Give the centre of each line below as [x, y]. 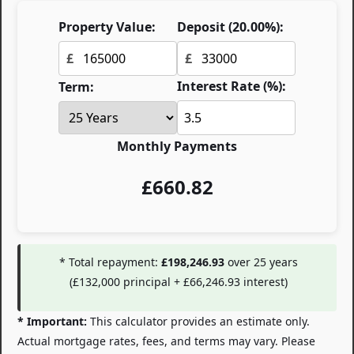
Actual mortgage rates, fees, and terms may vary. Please [166, 341]
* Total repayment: [109, 262]
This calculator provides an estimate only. [198, 322]
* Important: [52, 322]
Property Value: [107, 27]
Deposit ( [205, 27]
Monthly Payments [177, 147]
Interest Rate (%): [232, 87]
